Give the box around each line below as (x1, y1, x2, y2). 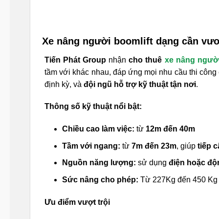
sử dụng (135, 158, 169, 167)
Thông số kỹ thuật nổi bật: (44, 102, 142, 111)
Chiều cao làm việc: (62, 125, 134, 133)
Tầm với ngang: (62, 141, 120, 150)
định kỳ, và (44, 80, 84, 88)
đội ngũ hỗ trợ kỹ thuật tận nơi (84, 80, 196, 88)
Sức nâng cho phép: (62, 175, 138, 184)
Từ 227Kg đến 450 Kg (138, 175, 218, 184)
